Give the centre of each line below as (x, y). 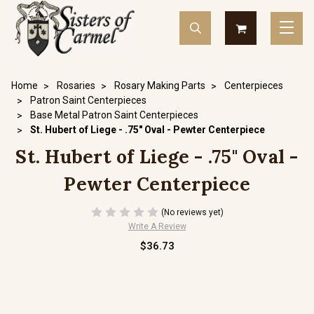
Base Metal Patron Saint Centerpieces (114, 115)
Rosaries (76, 86)
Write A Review (157, 226)
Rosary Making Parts (160, 86)
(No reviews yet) (192, 212)
